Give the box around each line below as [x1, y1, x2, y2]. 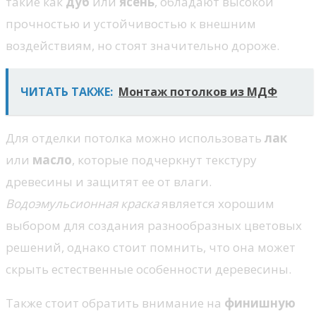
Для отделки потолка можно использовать [6, 129, 265, 146]
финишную [224, 294, 296, 311]
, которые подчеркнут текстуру [72, 151, 257, 168]
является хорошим [159, 195, 274, 212]
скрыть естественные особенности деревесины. [6, 260, 291, 277]
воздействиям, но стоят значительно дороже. [6, 37, 279, 54]
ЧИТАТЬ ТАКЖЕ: [20, 83, 113, 99]
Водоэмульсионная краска [6, 195, 159, 212]
